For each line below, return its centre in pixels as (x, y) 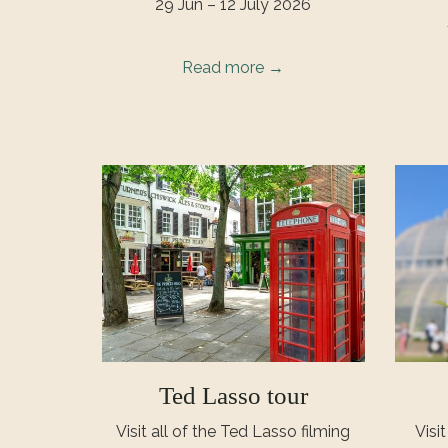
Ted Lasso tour (233, 395)
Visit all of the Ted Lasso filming (233, 431)
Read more (225, 67)
